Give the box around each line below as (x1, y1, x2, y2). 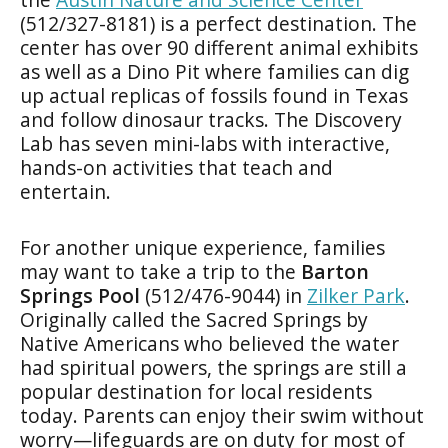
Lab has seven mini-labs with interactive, (20, 129, 390, 157)
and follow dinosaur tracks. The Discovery (20, 105, 402, 133)
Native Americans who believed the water (20, 329, 399, 357)
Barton (301, 257, 369, 285)
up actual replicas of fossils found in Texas (20, 81, 408, 109)
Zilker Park (307, 281, 405, 309)
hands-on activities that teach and (20, 153, 333, 181)
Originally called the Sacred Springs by (20, 305, 368, 333)
